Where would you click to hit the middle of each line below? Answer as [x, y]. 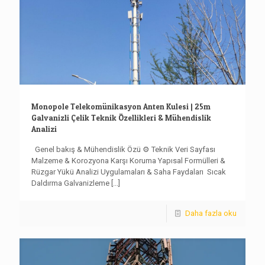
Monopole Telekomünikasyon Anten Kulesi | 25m [121, 106]
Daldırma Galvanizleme [70, 183]
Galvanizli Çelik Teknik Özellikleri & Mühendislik [121, 117]
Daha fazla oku [211, 213]
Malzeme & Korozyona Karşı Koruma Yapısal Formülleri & [128, 160]
